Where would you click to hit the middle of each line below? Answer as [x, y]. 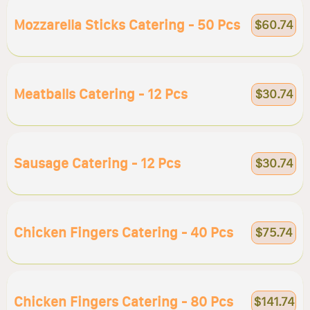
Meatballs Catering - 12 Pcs [101, 94]
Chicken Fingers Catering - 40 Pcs [124, 232]
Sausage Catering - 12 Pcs [97, 163]
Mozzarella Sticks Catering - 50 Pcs [127, 25]
